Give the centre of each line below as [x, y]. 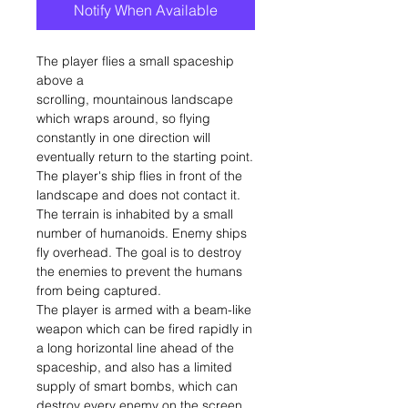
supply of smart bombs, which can [137, 386]
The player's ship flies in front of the [139, 176]
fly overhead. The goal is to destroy [139, 252]
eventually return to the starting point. [145, 157]
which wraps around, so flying [123, 118]
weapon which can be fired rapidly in [144, 329]
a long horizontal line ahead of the [135, 348]
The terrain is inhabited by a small [135, 214]
